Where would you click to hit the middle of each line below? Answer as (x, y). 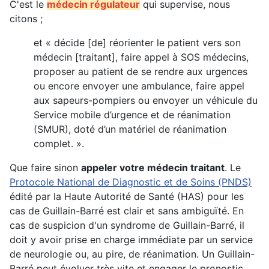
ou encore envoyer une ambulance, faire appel (139, 86)
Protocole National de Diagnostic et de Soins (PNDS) (131, 182)
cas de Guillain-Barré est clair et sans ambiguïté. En (127, 210)
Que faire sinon (45, 167)
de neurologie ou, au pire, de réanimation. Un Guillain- (132, 254)
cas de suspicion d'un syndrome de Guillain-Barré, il (127, 225)
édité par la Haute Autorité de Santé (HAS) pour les (127, 196)
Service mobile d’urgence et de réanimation (132, 114)
